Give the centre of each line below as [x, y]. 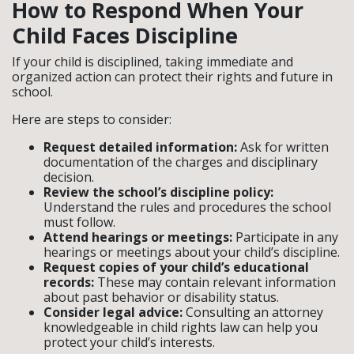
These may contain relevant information [215, 282]
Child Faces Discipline [125, 35]
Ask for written [283, 147]
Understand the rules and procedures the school [187, 207]
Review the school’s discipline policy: [158, 192]
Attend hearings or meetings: [138, 237]
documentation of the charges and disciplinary [181, 162]
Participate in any [285, 237]
